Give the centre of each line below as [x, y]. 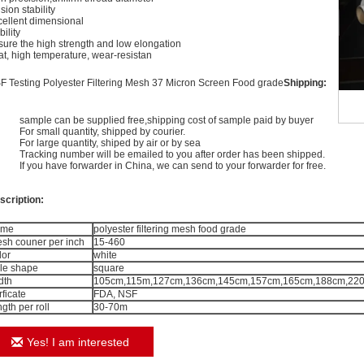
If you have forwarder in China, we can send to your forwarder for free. [173, 166]
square [109, 268]
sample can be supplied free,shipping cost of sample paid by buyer [167, 120]
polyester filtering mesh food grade [170, 229]
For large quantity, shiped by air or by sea [110, 143]
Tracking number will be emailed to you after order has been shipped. [172, 154]
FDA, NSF [115, 294]
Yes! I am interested [78, 342]
